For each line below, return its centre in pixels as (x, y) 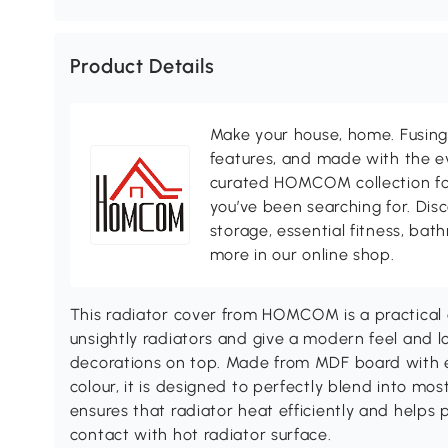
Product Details (142, 66)
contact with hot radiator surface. (200, 435)
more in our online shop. (302, 255)
